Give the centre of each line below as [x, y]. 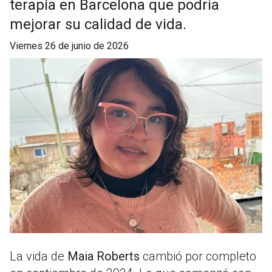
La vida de [39, 257]
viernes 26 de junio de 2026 [72, 46]
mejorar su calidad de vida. [98, 25]
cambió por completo [198, 257]
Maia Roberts [104, 257]
